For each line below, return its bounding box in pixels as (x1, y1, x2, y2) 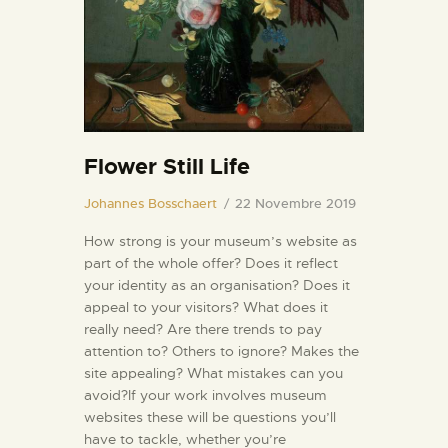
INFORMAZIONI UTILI (84, 7, 290, 30)
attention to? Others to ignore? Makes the (84, 341, 359, 360)
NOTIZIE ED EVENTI (84, 39, 275, 62)
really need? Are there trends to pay (84, 319, 322, 338)
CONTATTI (84, 71, 183, 94)
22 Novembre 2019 (235, 194, 356, 212)
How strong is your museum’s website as (84, 231, 357, 250)
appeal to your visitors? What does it (84, 297, 328, 316)
